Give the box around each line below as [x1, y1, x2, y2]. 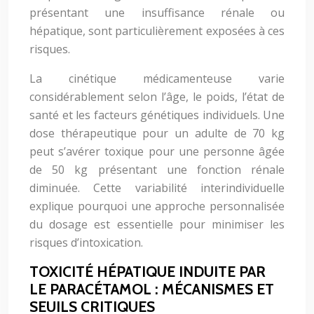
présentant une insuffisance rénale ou [29, 5, 285, 20]
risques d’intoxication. [29, 235, 143, 250]
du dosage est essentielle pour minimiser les [29, 217, 285, 232]
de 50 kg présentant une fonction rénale [29, 162, 285, 177]
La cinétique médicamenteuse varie [29, 71, 285, 86]
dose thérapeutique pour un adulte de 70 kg [29, 125, 285, 141]
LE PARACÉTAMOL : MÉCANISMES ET [29, 280, 274, 298]
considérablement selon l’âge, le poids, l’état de [29, 89, 285, 104]
